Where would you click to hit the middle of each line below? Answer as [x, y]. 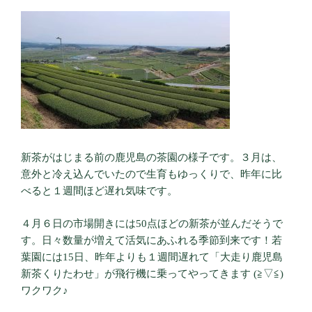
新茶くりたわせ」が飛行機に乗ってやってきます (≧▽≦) [152, 273]
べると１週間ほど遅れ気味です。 [99, 191]
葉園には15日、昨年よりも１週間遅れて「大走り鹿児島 [152, 257]
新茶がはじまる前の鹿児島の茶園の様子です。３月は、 [151, 158]
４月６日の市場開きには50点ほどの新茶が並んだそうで [152, 223]
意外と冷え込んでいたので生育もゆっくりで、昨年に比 [151, 174]
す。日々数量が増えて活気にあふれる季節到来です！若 [151, 240]
